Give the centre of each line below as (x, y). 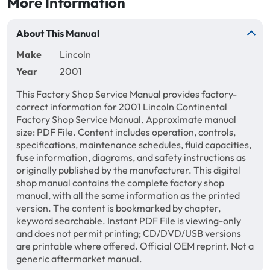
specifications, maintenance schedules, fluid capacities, (134, 145)
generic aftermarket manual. (79, 259)
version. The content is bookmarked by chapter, (118, 208)
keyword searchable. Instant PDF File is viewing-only (129, 221)
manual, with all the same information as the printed (128, 196)
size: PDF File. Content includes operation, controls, (126, 132)
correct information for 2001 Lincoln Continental (122, 107)
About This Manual (58, 33)
